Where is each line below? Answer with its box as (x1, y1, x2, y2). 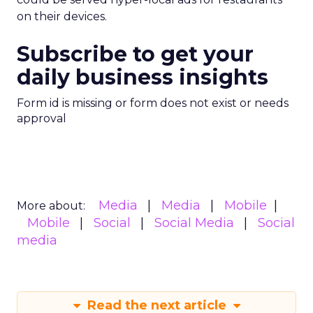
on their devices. (17, 10, 107, 23)
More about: (17, 199, 85, 212)
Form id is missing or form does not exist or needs (17, 96, 289, 110)
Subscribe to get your (17, 41, 254, 67)
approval (17, 112, 66, 125)
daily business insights (17, 64, 268, 90)
